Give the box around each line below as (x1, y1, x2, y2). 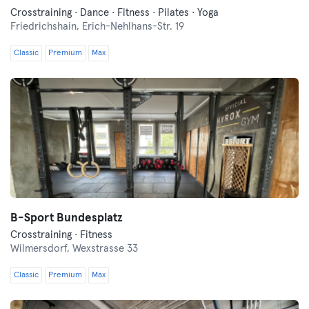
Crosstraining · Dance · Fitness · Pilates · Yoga (10, 8, 219, 18)
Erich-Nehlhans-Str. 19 (82, 21, 184, 32)
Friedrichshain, (10, 21, 82, 32)
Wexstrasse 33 (72, 243, 138, 254)
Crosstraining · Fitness (10, 230, 112, 240)
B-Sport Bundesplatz (10, 212, 123, 224)
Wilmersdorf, (10, 243, 72, 254)
